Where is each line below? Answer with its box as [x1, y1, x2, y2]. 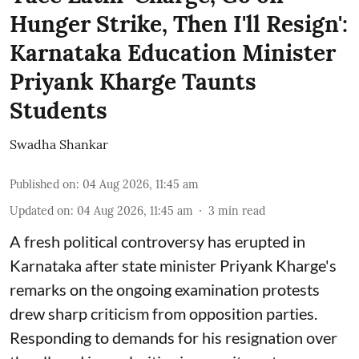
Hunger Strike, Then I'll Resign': [10, 10, 348, 38]
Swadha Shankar [10, 136, 108, 152]
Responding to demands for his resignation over [10, 328, 337, 347]
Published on [10, 177, 76, 192]
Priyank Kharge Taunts [10, 67, 256, 96]
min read [218, 204, 265, 218]
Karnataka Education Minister [10, 38, 336, 67]
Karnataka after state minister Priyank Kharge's [10, 256, 337, 275]
